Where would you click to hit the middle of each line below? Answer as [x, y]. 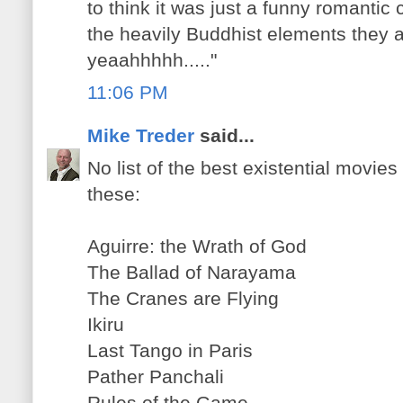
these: [114, 193]
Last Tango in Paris [170, 350]
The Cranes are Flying [183, 298]
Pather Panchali [156, 376]
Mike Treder [141, 136]
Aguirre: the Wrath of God [197, 246]
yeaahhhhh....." [152, 60]
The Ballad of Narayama [192, 272]
